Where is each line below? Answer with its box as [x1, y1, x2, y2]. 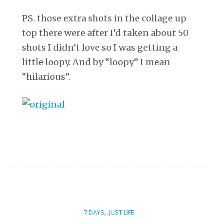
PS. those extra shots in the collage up [22, 12, 186, 24]
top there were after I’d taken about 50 [22, 27, 189, 38]
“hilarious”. [22, 71, 71, 82]
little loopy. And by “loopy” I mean [22, 56, 170, 68]
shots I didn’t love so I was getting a [22, 41, 178, 53]
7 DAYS [84, 208, 104, 217]
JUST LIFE [109, 208, 134, 217]
